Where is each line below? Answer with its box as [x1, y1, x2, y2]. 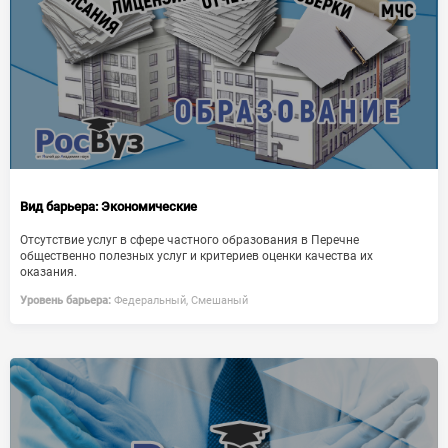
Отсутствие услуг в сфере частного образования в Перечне [20, 233, 359, 247]
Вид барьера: [20, 199, 98, 214]
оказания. [20, 265, 77, 279]
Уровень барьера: [20, 294, 111, 307]
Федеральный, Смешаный [111, 294, 248, 307]
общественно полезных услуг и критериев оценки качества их [20, 249, 373, 263]
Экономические [98, 199, 197, 214]
